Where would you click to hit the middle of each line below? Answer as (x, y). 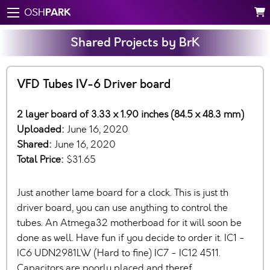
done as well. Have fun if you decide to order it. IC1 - (131, 238)
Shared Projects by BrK (135, 42)
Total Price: (42, 159)
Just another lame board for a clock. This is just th (123, 193)
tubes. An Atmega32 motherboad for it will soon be (129, 223)
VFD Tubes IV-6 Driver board (94, 84)
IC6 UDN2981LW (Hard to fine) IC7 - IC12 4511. (119, 253)
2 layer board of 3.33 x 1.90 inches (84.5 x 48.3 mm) (130, 114)
